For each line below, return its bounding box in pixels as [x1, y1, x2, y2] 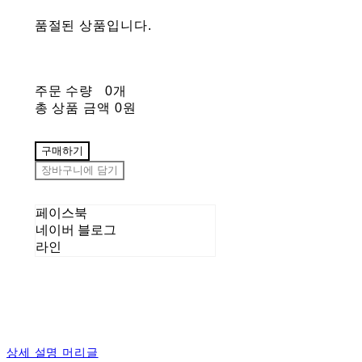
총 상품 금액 [34, 100, 112, 115]
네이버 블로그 [35, 222, 116, 237]
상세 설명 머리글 [6, 345, 99, 359]
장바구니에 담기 [40, 165, 118, 176]
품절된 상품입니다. [34, 18, 153, 32]
